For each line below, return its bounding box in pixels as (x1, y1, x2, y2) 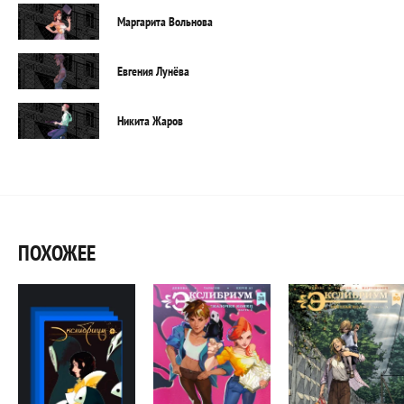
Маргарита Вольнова (117, 13, 213, 30)
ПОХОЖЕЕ (18, 239, 96, 268)
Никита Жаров (117, 112, 183, 129)
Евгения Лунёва (117, 62, 189, 79)
